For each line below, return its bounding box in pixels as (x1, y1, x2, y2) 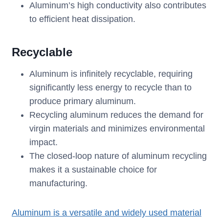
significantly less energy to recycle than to (29, 83, 192, 93)
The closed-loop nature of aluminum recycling (29, 151, 207, 161)
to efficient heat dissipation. (29, 14, 135, 24)
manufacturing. (29, 178, 88, 189)
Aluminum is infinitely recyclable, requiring (29, 69, 193, 79)
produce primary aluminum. (29, 96, 136, 107)
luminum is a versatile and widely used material (18, 208, 201, 218)
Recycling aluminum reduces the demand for (29, 110, 203, 120)
